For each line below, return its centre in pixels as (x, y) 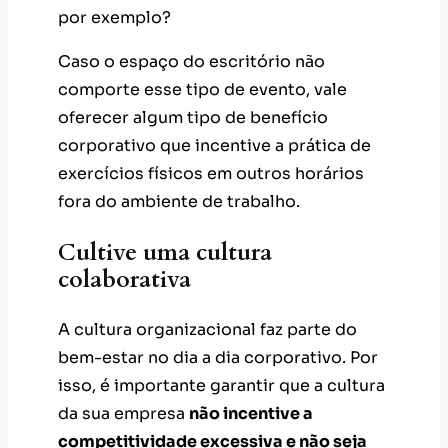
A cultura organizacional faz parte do (207, 330)
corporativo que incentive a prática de (214, 145)
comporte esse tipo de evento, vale (202, 89)
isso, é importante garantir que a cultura (221, 386)
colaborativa (124, 280)
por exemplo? (114, 17)
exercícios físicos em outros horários (211, 173)
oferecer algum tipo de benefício (193, 117)
